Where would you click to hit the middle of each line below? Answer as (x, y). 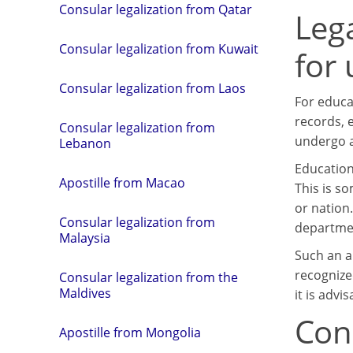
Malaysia (85, 238)
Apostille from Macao (122, 183)
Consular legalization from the (149, 278)
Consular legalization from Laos (152, 89)
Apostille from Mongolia (130, 333)
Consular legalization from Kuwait (159, 49)
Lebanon (85, 144)
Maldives (85, 294)
